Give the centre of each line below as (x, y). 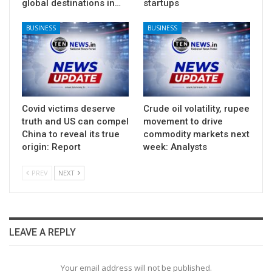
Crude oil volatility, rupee (196, 108)
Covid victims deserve (69, 108)
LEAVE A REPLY (42, 232)
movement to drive (183, 121)
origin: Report (51, 147)
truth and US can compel (75, 121)
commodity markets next (196, 134)
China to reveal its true (71, 134)
